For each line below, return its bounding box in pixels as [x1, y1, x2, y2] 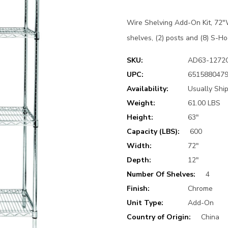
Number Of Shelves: [127, 169, 195, 180]
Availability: [127, 84, 168, 94]
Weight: [127, 98, 155, 108]
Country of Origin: [127, 212, 191, 222]
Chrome [188, 184, 213, 194]
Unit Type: [127, 198, 163, 208]
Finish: [127, 184, 150, 194]
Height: [127, 112, 153, 123]
